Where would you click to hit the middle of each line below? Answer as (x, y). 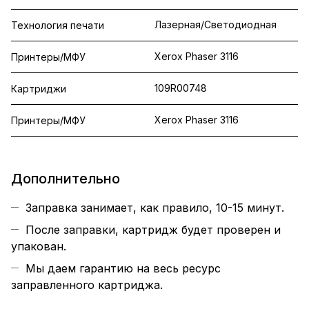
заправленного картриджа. (87, 285)
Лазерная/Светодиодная (216, 25)
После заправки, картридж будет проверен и (153, 230)
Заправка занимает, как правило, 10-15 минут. (155, 208)
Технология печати (58, 26)
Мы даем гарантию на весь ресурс (123, 269)
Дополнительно (66, 179)
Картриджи (39, 89)
